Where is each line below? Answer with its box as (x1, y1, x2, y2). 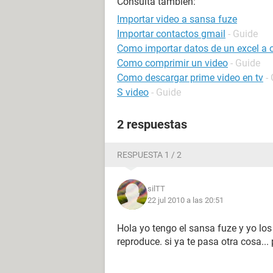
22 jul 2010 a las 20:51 (147, 196, 224, 205)
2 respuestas (117, 117, 187, 132)
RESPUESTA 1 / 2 (117, 150, 182, 160)
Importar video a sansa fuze (117, 13, 237, 25)
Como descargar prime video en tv (117, 72, 263, 83)
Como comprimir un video (117, 57, 228, 69)
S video (117, 87, 149, 98)
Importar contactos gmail (117, 28, 225, 40)
